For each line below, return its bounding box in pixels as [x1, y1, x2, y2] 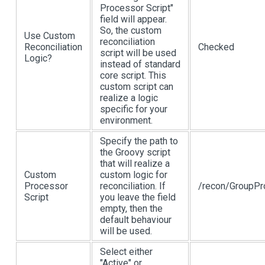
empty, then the [100, 203, 163, 215]
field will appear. [100, 14, 167, 25]
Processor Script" [100, 2, 173, 14]
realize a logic [100, 92, 158, 104]
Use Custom [24, 30, 75, 42]
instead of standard [100, 59, 180, 70]
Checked [198, 41, 234, 53]
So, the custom [100, 25, 161, 37]
